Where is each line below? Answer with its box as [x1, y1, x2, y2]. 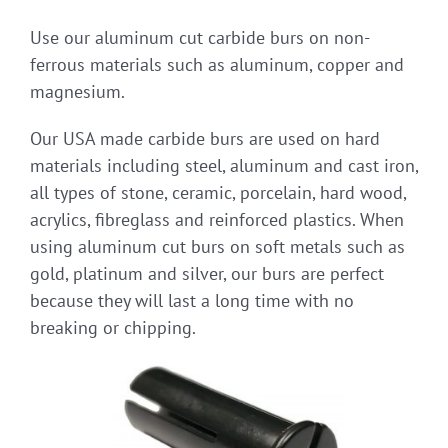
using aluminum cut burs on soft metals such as [30, 234, 405, 258]
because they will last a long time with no [30, 288, 354, 312]
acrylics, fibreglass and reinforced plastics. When [30, 207, 404, 231]
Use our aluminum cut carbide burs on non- [30, 25, 370, 49]
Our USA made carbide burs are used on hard [30, 126, 380, 150]
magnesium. [30, 79, 125, 103]
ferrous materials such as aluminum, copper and [30, 52, 404, 76]
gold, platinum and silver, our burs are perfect [30, 261, 384, 285]
